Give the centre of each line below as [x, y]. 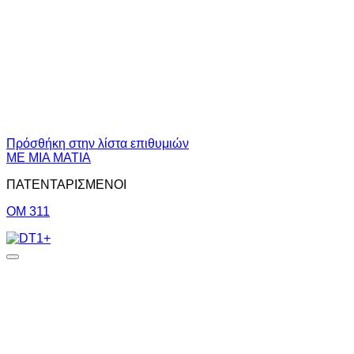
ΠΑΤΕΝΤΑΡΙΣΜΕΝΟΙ [66, 185]
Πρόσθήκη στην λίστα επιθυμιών [98, 143]
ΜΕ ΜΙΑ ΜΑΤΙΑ [49, 158]
